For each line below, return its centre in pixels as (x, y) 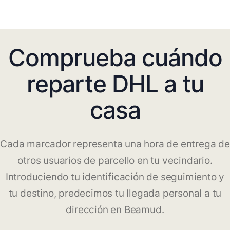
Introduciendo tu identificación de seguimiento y (115, 177)
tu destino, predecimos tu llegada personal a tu (115, 194)
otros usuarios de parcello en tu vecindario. (115, 161)
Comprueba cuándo (115, 58)
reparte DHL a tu (115, 84)
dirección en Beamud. (115, 210)
